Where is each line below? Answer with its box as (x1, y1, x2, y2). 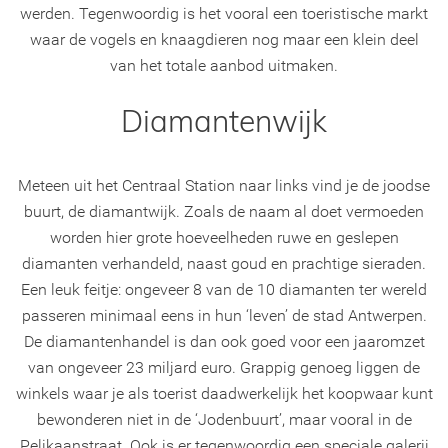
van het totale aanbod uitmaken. (110, 55, 338, 75)
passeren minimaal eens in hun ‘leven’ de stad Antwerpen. (21, 305, 427, 325)
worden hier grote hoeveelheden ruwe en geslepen (49, 227, 399, 247)
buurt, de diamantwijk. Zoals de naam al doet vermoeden (24, 201, 424, 221)
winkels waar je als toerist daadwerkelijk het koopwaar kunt (15, 383, 433, 403)
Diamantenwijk (121, 101, 327, 140)
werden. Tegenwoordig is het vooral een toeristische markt (20, 3, 428, 23)
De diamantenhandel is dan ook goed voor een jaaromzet (23, 331, 425, 351)
